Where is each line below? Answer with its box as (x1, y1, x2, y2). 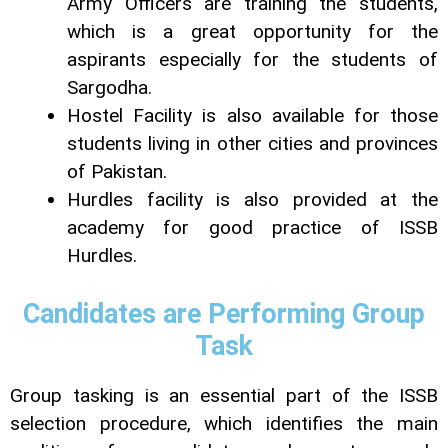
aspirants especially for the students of (67, 47, 438, 71)
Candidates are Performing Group (23, 298, 425, 331)
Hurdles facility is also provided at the (67, 187, 438, 211)
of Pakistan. (67, 159, 167, 183)
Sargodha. (67, 75, 152, 99)
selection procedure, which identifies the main (10, 412, 438, 436)
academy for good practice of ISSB (67, 215, 438, 239)
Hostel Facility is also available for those (67, 103, 438, 127)
